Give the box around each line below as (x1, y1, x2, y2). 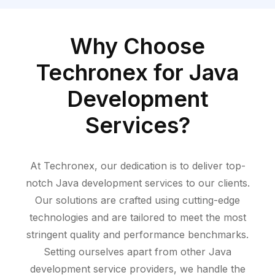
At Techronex (29, 160, 95, 172)
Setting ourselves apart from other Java (44, 246, 231, 258)
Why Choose (70, 33, 205, 60)
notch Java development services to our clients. (25, 177, 250, 190)
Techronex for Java (36, 59, 239, 87)
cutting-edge (182, 194, 240, 207)
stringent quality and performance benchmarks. (26, 228, 249, 241)
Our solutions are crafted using (35, 194, 182, 207)
